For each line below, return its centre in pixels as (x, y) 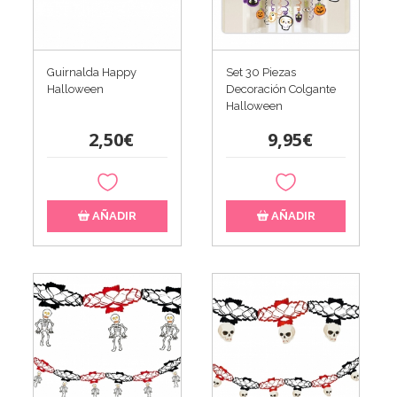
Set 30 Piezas (261, 72)
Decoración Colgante (280, 89)
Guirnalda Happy (92, 72)
